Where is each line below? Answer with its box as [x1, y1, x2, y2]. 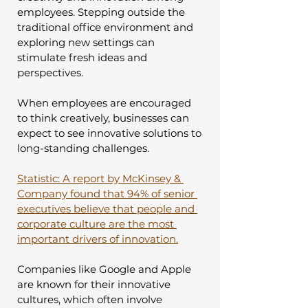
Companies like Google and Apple [17, 262, 194, 276]
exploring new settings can [17, 35, 157, 49]
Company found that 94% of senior [17, 186, 197, 200]
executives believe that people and [17, 201, 197, 215]
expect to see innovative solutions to [17, 126, 204, 140]
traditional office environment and [17, 20, 196, 34]
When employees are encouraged [17, 96, 194, 109]
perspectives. [17, 65, 86, 79]
